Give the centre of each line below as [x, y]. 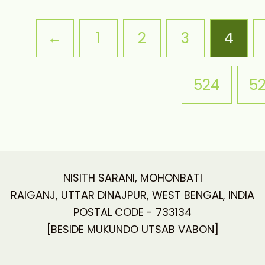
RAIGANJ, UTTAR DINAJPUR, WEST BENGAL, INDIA [132, 195]
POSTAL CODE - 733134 [132, 212]
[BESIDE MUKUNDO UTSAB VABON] [132, 229]
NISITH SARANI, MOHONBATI [132, 177]
